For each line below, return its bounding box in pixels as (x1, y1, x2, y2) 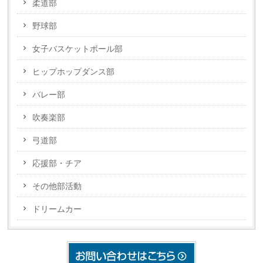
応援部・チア (32, 159, 82, 168)
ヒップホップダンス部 (32, 67, 115, 77)
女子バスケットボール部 (32, 44, 123, 54)
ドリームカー (32, 204, 82, 214)
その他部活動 (32, 181, 82, 191)
